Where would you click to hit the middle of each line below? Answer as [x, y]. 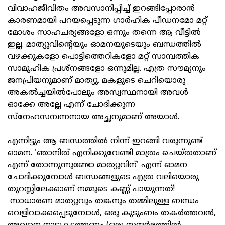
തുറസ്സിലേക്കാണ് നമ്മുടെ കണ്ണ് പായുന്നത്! [91, 190]
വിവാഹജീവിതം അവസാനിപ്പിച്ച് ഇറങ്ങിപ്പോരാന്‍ [101, 9]
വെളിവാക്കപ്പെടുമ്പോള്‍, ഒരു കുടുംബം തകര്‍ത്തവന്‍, [112, 214]
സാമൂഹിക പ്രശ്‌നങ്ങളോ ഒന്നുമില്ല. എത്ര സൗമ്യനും [107, 69]
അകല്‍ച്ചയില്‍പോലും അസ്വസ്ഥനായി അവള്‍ [98, 93]
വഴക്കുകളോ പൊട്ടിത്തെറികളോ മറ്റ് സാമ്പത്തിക [103, 57]
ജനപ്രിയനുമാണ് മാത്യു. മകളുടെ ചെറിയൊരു [96, 81]
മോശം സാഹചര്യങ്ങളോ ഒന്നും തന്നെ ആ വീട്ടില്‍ [104, 33]
